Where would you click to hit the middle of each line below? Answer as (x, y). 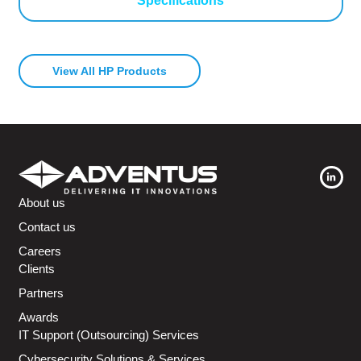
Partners (41, 293)
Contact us (47, 227)
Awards (38, 317)
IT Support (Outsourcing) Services (108, 335)
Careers (39, 251)
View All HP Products (109, 71)
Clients (36, 269)
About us (41, 203)
